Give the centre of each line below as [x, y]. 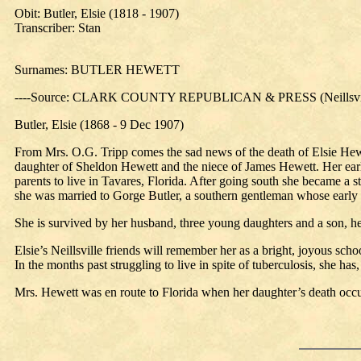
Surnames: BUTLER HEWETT [97, 70]
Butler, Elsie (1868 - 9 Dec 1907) [99, 124]
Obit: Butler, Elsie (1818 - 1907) [97, 13]
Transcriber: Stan [58, 28]
